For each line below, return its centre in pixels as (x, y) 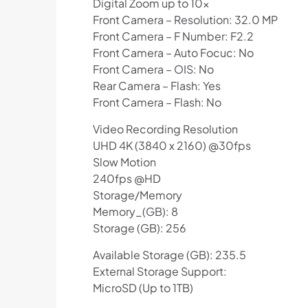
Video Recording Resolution (165, 129)
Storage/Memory (137, 195)
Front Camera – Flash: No (157, 102)
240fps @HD (126, 179)
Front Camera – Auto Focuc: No (173, 53)
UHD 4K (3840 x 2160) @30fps (172, 146)
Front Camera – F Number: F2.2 (173, 36)
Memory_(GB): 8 (135, 212)
